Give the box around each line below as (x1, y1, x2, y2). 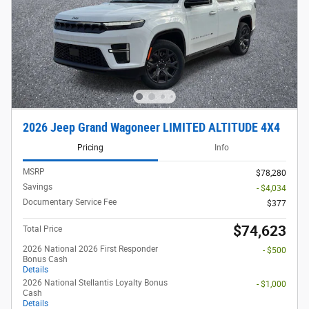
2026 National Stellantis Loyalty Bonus (23, 277, 168, 288)
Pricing (77, 143, 103, 153)
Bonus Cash (23, 254, 68, 264)
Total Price (23, 223, 62, 234)
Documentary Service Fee (23, 197, 117, 207)
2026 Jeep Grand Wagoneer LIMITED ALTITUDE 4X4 (23, 120, 280, 134)
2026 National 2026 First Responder (23, 243, 158, 254)
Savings (23, 181, 52, 192)
